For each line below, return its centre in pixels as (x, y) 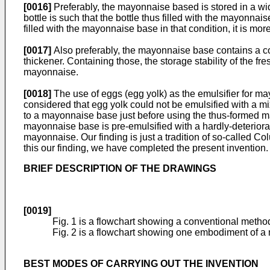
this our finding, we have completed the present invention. (146, 148)
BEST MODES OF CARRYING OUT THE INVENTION (141, 264)
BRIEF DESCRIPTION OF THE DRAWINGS (120, 168)
